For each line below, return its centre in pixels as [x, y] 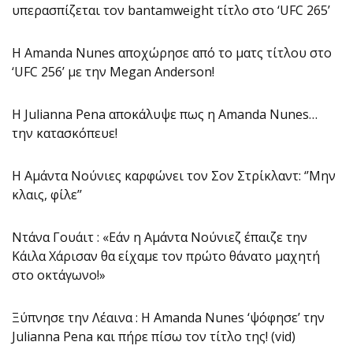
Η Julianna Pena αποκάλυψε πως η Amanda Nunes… [165, 114]
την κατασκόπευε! [65, 133]
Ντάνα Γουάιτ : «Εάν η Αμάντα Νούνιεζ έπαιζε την [160, 237]
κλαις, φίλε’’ [47, 195]
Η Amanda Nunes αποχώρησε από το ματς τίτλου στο [172, 53]
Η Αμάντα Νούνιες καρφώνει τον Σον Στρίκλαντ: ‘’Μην [174, 176]
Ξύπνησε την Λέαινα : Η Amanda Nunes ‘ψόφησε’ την [168, 318]
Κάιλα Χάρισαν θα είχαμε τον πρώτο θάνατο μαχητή [166, 256]
